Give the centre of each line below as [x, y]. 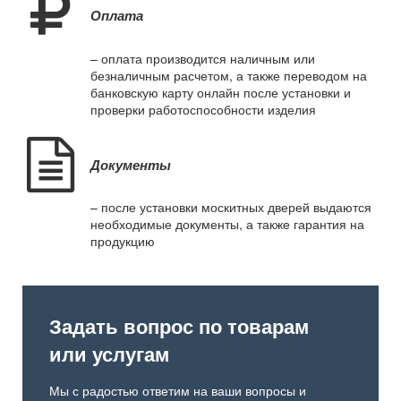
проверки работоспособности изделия [203, 109]
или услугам [109, 354]
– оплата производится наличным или [203, 58]
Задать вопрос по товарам [179, 326]
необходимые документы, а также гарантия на [227, 224]
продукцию [123, 241]
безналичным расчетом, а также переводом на [229, 75]
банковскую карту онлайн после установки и [221, 92]
